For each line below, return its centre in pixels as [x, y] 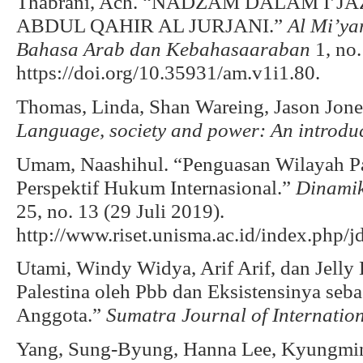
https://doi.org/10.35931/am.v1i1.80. [168, 73]
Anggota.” [61, 315]
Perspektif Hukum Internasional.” [156, 187]
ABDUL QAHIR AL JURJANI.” [152, 26]
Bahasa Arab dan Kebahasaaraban [163, 49]
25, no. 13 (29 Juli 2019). [120, 210]
